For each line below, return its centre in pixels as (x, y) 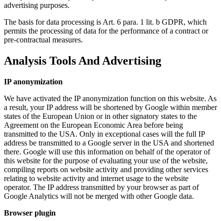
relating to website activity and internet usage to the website (96, 179)
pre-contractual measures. (43, 40)
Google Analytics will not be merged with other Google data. (99, 196)
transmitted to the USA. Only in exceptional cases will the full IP (104, 134)
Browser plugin (30, 213)
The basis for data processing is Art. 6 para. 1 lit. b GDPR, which (105, 22)
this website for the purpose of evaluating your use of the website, (106, 161)
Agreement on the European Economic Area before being (93, 125)
